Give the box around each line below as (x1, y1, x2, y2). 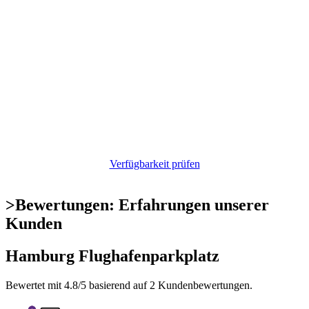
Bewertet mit (6, 279, 64, 292)
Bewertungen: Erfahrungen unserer (15, 196, 269, 215)
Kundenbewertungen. (155, 279, 252, 292)
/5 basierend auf (78, 279, 150, 292)
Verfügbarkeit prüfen (109, 157, 200, 170)
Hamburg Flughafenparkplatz (6, 247, 219, 266)
